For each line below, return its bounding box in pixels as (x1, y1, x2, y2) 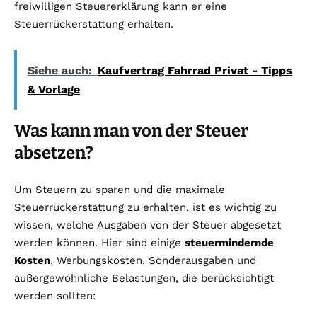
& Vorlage (28, 83, 80, 97)
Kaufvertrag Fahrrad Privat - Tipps (98, 64, 292, 78)
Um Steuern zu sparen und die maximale (14, 183, 225, 197)
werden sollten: (14, 289, 96, 303)
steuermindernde (185, 236, 274, 250)
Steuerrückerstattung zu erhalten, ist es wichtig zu (14, 201, 277, 214)
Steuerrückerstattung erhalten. (14, 18, 173, 31)
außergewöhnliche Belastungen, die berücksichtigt (14, 272, 274, 285)
